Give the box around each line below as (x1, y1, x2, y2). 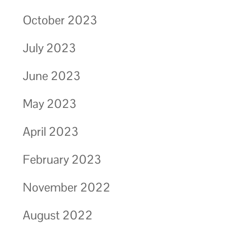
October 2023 (22, 12, 97, 28)
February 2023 (22, 151, 101, 167)
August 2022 (22, 207, 93, 223)
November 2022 (22, 179, 110, 195)
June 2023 (22, 67, 81, 84)
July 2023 (22, 40, 76, 56)
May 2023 (22, 95, 77, 111)
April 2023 (22, 123, 79, 139)
